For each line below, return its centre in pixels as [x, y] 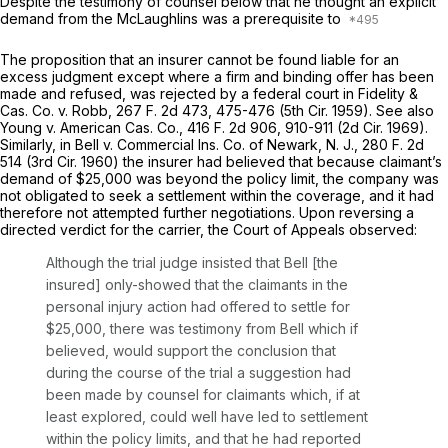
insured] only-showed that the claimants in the [197, 284]
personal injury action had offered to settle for [198, 306]
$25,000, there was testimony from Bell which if [202, 328]
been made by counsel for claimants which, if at [203, 394]
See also [405, 110]
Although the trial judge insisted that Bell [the [192, 262]
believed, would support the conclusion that [191, 350]
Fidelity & [388, 93]
